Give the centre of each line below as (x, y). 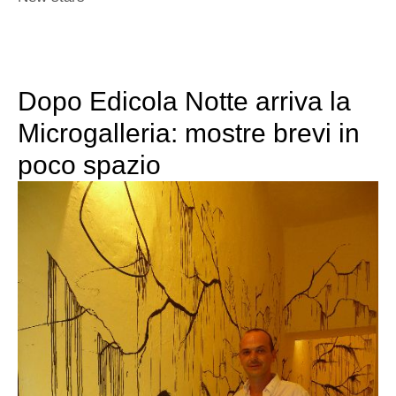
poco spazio (89, 164)
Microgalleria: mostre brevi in (189, 133)
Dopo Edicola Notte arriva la (184, 101)
